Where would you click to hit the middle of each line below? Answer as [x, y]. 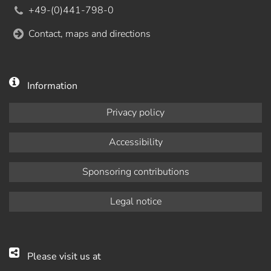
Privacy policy [135, 112]
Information [52, 86]
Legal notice [135, 201]
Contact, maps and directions [90, 34]
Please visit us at [64, 256]
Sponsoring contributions [135, 171]
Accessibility [135, 142]
